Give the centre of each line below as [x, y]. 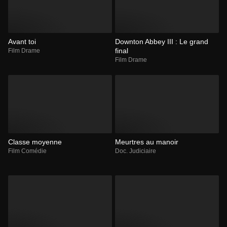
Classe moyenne [35, 142]
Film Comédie [27, 151]
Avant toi [22, 41]
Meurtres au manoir [147, 142]
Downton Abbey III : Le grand [162, 41]
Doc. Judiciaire [136, 151]
